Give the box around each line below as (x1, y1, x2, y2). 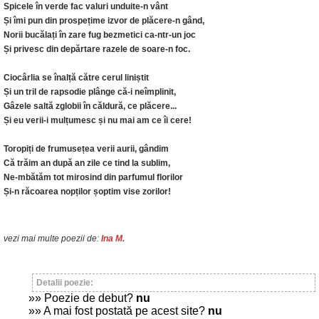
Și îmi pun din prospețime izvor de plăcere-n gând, (4, 16, 204, 26)
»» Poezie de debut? (28, 292, 136, 304)
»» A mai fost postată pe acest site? (28, 305, 208, 317)
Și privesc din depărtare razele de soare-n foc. (4, 44, 190, 54)
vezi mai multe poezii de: (4, 234, 101, 244)
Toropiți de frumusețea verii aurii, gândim (4, 144, 169, 154)
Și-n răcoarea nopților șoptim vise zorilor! (4, 187, 171, 197)
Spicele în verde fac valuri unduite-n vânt (4, 1, 168, 11)
